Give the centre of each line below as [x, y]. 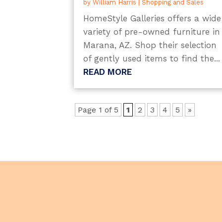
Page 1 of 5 [98, 110]
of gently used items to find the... [152, 58]
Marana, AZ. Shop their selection [150, 45]
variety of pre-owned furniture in [152, 31]
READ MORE [108, 72]
